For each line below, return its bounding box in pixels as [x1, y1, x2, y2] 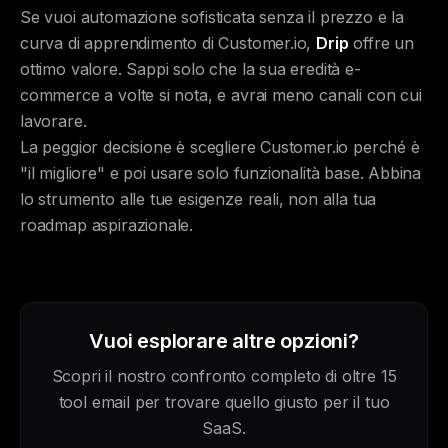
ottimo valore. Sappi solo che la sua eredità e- [20, 59, 361, 79]
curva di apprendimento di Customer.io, [20, 33, 317, 53]
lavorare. [20, 111, 87, 131]
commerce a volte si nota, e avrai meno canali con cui [20, 85, 422, 105]
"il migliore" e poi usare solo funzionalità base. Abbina [20, 163, 422, 183]
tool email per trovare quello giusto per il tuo [58, 392, 390, 412]
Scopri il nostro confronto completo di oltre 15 [51, 366, 397, 386]
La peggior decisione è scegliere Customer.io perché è [20, 137, 420, 157]
